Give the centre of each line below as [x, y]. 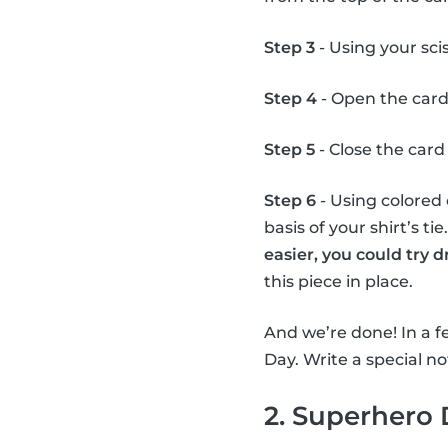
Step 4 [290, 99]
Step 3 [289, 48]
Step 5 [289, 150]
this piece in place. [338, 282]
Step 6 [290, 201]
